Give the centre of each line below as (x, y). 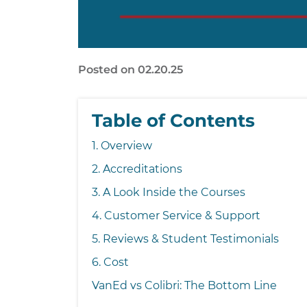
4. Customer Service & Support (176, 216)
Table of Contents (173, 121)
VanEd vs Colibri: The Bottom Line (184, 286)
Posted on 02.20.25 (131, 70)
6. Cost (110, 262)
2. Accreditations (137, 169)
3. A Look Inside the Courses (169, 193)
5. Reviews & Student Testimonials (185, 239)
